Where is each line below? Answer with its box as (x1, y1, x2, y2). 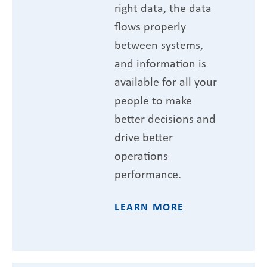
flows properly (114, 17, 186, 34)
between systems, (114, 36, 203, 52)
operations (114, 147, 168, 163)
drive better (114, 128, 173, 145)
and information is (114, 54, 206, 71)
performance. (114, 165, 181, 182)
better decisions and (114, 110, 216, 126)
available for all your (114, 73, 217, 89)
